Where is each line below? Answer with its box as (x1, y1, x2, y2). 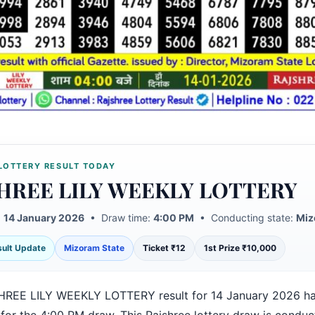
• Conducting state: (193, 212, 296, 224)
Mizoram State (63, 243, 124, 253)
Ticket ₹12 (142, 243, 186, 253)
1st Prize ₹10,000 (203, 243, 276, 253)
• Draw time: (84, 212, 153, 224)
